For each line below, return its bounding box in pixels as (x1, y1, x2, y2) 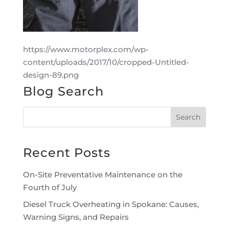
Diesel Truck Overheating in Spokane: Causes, (22, 199, 199, 209)
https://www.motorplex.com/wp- (22, 44, 149, 55)
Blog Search (22, 84, 104, 99)
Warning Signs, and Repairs (22, 212, 129, 222)
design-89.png (22, 70, 79, 80)
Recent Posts (22, 145, 110, 161)
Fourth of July (22, 182, 77, 193)
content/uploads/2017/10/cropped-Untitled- (22, 57, 189, 67)
